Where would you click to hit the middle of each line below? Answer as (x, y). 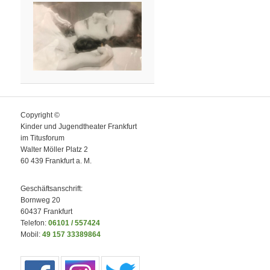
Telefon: (35, 223)
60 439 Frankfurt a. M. (56, 161)
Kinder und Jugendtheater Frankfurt (79, 127)
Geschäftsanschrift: (52, 188)
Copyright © (40, 115)
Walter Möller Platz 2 (55, 150)
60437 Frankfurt (47, 211)
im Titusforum (43, 138)
